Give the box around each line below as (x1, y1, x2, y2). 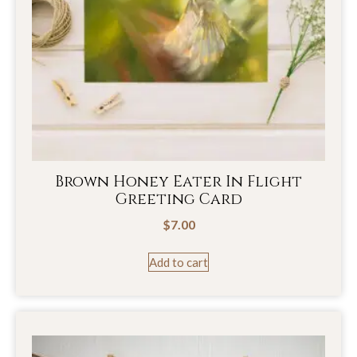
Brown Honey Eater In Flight (55, 171, 302, 192)
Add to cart (149, 255, 208, 270)
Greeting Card (115, 188, 242, 210)
